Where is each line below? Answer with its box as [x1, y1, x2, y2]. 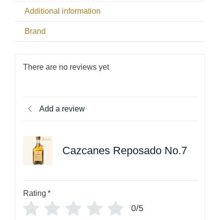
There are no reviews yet [23, 62, 109, 71]
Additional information [24, 7, 101, 16]
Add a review [39, 104, 85, 113]
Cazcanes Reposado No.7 [62, 144, 187, 157]
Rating [23, 189, 46, 197]
